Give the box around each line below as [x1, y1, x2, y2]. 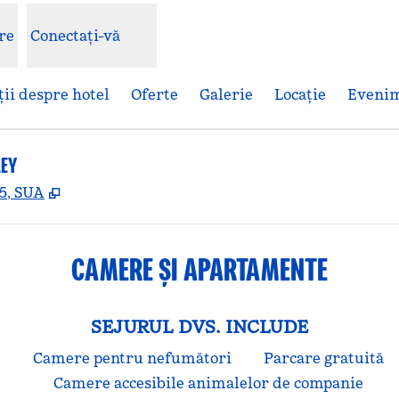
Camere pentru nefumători [33, 349, 232, 367]
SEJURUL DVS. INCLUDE [91, 315, 308, 338]
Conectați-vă [29, 27, 121, 45]
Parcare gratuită [264, 349, 384, 367]
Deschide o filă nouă [67, 183, 211, 200]
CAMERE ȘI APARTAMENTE [71, 249, 328, 289]
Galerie [199, 85, 253, 103]
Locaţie [274, 85, 326, 103]
